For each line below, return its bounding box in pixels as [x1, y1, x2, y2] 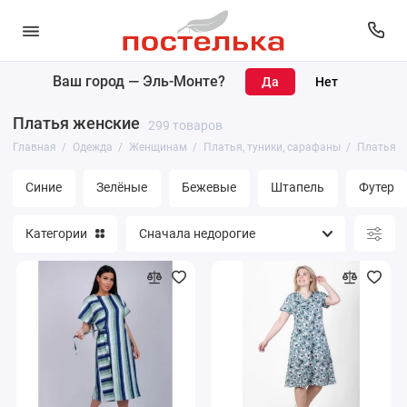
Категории [25, 226, 87, 242]
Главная [12, 141, 56, 154]
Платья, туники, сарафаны [203, 141, 341, 154]
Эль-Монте [143, 72, 218, 90]
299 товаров [147, 117, 223, 133]
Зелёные [96, 180, 147, 196]
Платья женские [12, 114, 140, 133]
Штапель [271, 180, 324, 196]
